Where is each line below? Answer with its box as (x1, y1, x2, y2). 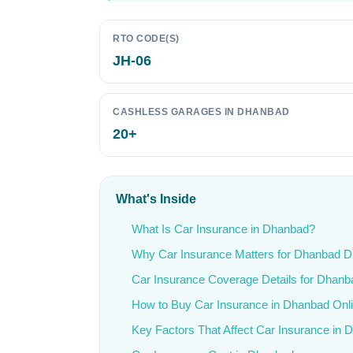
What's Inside (116, 192, 196, 206)
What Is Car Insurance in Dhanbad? (132, 222, 315, 236)
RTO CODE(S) (113, 33, 180, 44)
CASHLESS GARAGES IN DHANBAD (113, 106, 290, 117)
